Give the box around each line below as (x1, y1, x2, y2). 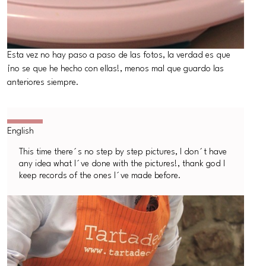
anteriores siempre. (7, 78, 80, 87)
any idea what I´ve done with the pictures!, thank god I (19, 159, 226, 168)
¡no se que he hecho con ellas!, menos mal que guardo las (7, 64, 224, 73)
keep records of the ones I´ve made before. (19, 171, 182, 180)
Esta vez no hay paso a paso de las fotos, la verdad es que (7, 50, 231, 59)
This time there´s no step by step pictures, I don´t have (19, 147, 227, 156)
